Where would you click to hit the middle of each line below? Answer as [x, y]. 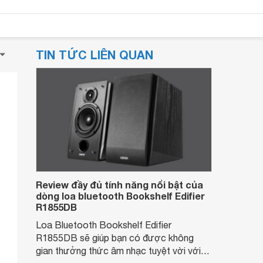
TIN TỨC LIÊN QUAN [95, 55]
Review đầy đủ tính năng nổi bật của [119, 185]
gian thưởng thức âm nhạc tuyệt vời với [118, 251]
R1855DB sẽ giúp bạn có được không [115, 238]
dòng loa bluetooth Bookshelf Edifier [120, 196]
